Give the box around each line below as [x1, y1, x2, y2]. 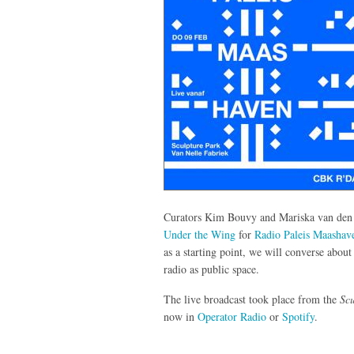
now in [164, 309, 198, 325]
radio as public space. [164, 261, 259, 277]
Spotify [282, 309, 314, 325]
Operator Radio [198, 309, 269, 325]
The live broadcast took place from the [164, 292, 340, 307]
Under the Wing [164, 226, 235, 242]
